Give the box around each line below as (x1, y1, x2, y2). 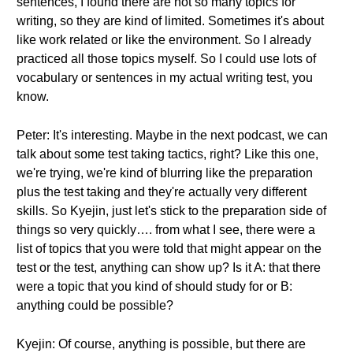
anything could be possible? (17, 299, 173, 312)
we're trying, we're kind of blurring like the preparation (17, 166, 313, 180)
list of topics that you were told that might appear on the (17, 242, 321, 255)
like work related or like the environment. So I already (17, 33, 311, 46)
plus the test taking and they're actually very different (17, 185, 307, 199)
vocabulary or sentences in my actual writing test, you (17, 71, 313, 84)
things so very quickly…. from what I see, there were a (17, 223, 315, 236)
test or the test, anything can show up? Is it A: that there (17, 261, 321, 274)
